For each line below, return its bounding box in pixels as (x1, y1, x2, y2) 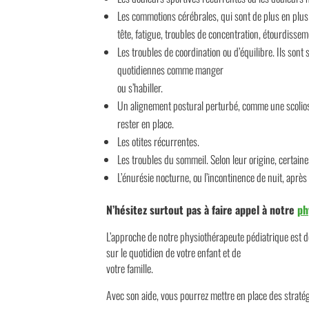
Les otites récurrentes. (117, 132, 200, 150)
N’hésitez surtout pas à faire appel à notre (106, 201, 298, 218)
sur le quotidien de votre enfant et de (106, 243, 241, 261)
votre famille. (106, 259, 154, 277)
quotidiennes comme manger (117, 61, 224, 78)
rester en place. (117, 114, 175, 132)
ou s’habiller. (117, 79, 163, 96)
